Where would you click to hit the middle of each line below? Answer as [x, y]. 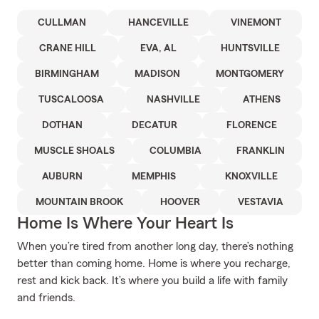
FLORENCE [252, 125]
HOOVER [181, 202]
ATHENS [262, 100]
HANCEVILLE [158, 23]
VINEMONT [256, 23]
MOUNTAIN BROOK [80, 202]
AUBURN [62, 177]
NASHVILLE [173, 100]
